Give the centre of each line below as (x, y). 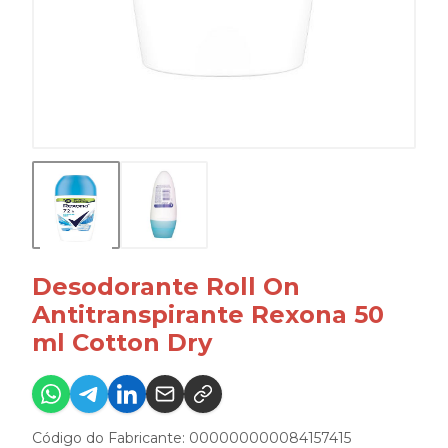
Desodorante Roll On (166, 286)
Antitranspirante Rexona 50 (208, 314)
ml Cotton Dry (122, 342)
